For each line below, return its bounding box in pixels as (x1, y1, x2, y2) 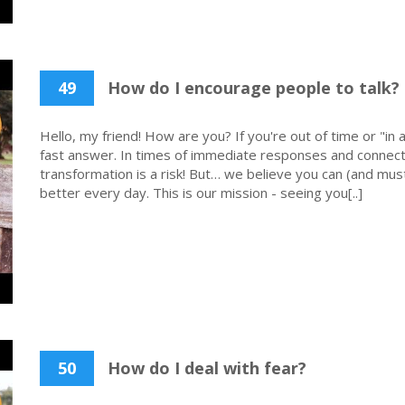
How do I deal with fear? (103, 357, 306, 379)
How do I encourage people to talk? (103, 77, 400, 99)
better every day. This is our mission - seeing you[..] (40, 184, 363, 202)
